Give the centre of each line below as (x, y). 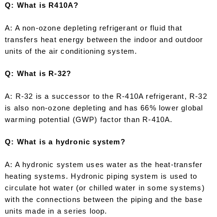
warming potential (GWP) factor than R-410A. (89, 119)
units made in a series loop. (56, 211)
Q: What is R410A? (42, 5)
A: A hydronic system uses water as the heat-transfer (104, 164)
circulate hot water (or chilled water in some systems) (105, 187)
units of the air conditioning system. (71, 51)
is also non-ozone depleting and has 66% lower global (104, 108)
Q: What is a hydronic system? (65, 142)
